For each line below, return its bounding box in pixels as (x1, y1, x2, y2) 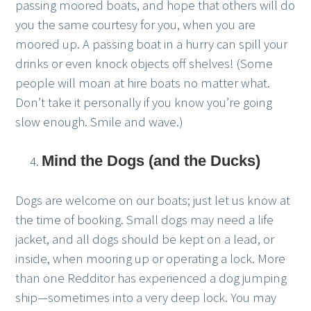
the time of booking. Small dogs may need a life (15, 212, 274, 228)
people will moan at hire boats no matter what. (15, 74, 271, 91)
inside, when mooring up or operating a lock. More (15, 251, 286, 267)
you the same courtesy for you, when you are (15, 16, 256, 33)
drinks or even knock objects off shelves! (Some (15, 55, 274, 72)
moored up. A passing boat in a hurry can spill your (15, 35, 288, 52)
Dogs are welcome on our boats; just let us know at (15, 192, 291, 208)
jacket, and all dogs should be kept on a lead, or (15, 231, 275, 247)
